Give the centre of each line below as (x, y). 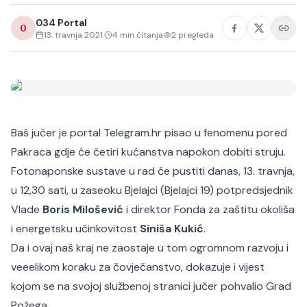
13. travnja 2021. (74, 35)
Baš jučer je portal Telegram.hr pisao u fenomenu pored (149, 133)
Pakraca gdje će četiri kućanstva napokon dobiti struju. (148, 152)
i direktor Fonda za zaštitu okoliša (209, 209)
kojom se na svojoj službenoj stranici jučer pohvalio (138, 286)
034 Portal (61, 23)
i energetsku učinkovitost (75, 229)
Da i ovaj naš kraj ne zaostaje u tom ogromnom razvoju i (150, 248)
